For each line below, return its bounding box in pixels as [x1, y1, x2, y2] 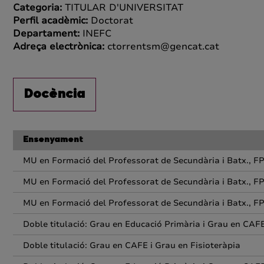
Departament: [13, 27, 82, 40]
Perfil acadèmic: [13, 14, 91, 27]
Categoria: [13, 1, 65, 14]
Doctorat [91, 14, 133, 27]
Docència [24, 88, 85, 101]
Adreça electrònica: [13, 40, 107, 53]
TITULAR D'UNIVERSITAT [65, 1, 183, 14]
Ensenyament [23, 136, 83, 144]
